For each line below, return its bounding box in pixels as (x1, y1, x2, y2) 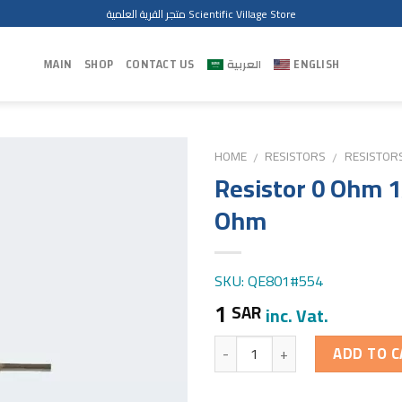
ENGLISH (293, 53, 340, 75)
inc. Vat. (266, 298, 328, 332)
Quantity (214, 333, 269, 358)
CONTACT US (126, 53, 195, 75)
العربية (226, 53, 262, 75)
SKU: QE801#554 (214, 267, 323, 294)
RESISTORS (265, 144, 327, 168)
